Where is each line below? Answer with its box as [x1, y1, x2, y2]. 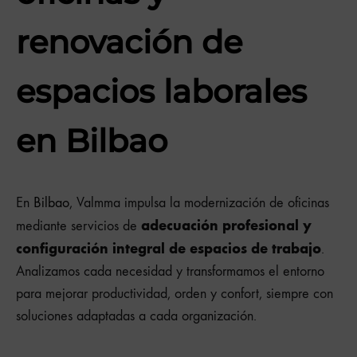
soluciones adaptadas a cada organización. [16, 308, 257, 325]
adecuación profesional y [141, 217, 312, 235]
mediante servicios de [16, 218, 141, 235]
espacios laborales [16, 72, 307, 111]
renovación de [16, 22, 242, 61]
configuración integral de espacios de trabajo [16, 240, 321, 258]
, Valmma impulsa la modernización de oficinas [69, 194, 329, 212]
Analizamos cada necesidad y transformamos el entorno [16, 263, 324, 280]
